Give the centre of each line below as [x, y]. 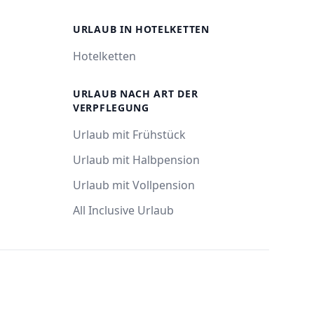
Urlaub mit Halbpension [136, 160]
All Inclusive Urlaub [123, 210]
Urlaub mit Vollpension [134, 185]
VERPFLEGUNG [111, 108]
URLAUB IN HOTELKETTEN [141, 29]
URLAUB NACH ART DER [136, 94]
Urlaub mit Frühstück [129, 135]
